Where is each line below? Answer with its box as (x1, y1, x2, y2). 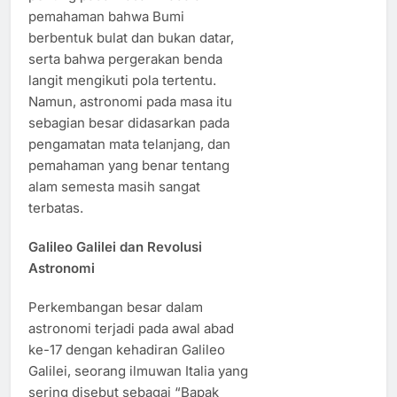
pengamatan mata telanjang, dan (28, 136, 230, 153)
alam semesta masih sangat (28, 178, 200, 196)
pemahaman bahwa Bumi (28, 8, 184, 26)
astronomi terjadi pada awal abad (28, 319, 234, 337)
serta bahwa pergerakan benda (28, 51, 222, 68)
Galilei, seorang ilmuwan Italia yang (28, 362, 248, 379)
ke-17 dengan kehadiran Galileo (28, 340, 225, 358)
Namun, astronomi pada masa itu (28, 93, 232, 111)
